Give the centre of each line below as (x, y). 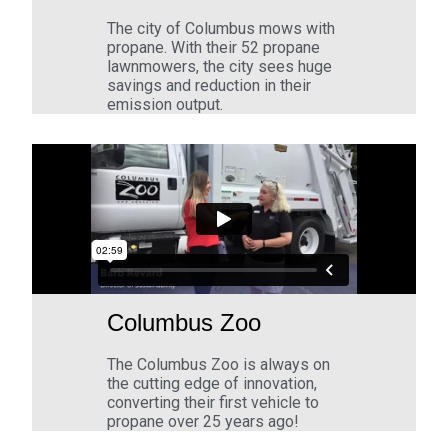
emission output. (167, 105)
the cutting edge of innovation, (212, 384)
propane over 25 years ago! (203, 422)
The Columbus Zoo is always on (219, 365)
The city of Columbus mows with (221, 29)
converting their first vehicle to (213, 403)
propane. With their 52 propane (214, 48)
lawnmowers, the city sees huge (220, 67)
